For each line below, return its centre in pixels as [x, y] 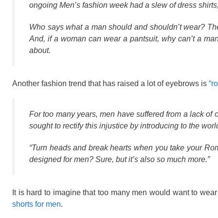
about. [40, 50]
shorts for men [36, 204]
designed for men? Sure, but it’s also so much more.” [119, 160]
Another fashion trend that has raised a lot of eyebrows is [110, 83]
